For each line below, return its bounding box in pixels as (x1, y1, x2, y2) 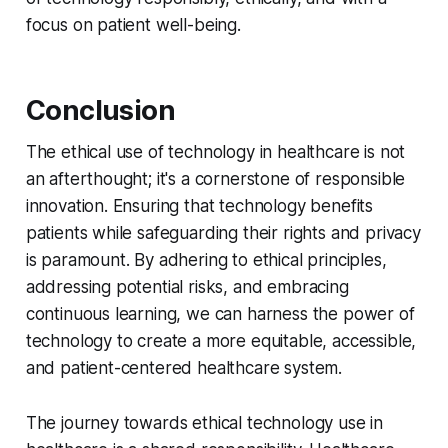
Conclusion (25, 94, 176, 128)
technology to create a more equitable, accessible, (25, 331, 417, 352)
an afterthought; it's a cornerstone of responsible (25, 169, 406, 190)
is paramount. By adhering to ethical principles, (25, 250, 387, 271)
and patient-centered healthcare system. (25, 358, 343, 379)
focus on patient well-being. (25, 15, 241, 36)
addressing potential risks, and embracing (25, 277, 349, 298)
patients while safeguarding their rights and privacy (25, 223, 421, 244)
